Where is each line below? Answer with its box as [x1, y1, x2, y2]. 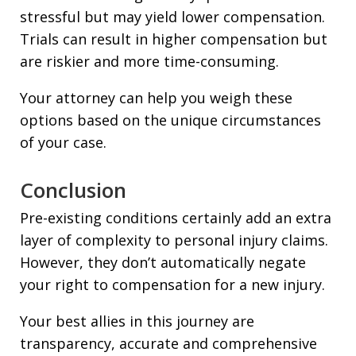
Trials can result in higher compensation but [20, 29, 327, 48]
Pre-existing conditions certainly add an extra [20, 207, 331, 227]
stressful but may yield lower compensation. [20, 6, 325, 26]
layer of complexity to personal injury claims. [20, 230, 328, 250]
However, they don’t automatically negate [20, 252, 306, 272]
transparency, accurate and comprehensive [20, 333, 317, 353]
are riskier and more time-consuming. [20, 51, 279, 71]
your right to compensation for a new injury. [20, 274, 325, 294]
